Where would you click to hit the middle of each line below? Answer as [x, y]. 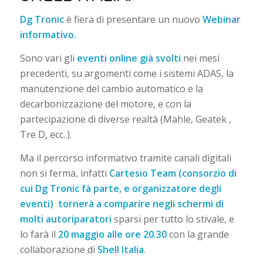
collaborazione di [58, 249]
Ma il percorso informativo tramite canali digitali [125, 158]
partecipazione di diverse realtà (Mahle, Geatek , [125, 119]
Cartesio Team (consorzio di [171, 173]
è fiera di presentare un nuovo [133, 20]
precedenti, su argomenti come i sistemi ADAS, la [127, 73]
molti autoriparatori [65, 219]
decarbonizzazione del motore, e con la [105, 104]
